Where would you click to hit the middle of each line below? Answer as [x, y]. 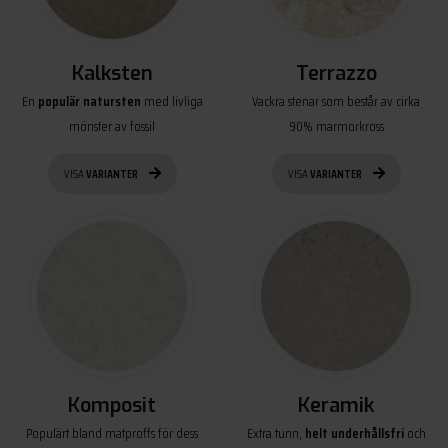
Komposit [112, 406]
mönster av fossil [112, 125]
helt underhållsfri [354, 433]
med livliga [171, 100]
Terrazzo [336, 73]
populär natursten [87, 100]
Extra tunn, [275, 433]
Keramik [336, 406]
